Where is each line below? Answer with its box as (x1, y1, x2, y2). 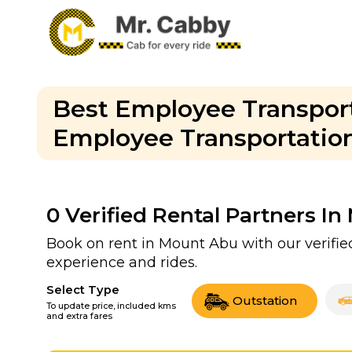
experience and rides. (46, 254, 197, 271)
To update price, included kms (46, 301, 176, 311)
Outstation (233, 292, 297, 308)
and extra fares (46, 311, 112, 321)
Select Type (46, 283, 119, 297)
